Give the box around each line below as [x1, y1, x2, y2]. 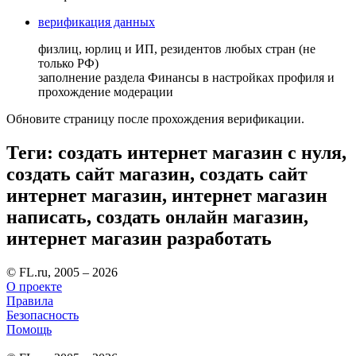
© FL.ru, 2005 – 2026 [6, 265, 118, 280]
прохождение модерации [38, 85, 173, 99]
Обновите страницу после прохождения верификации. [6, 112, 304, 126]
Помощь [6, 323, 52, 337]
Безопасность [6, 308, 79, 323]
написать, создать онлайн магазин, [6, 207, 308, 228]
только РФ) [38, 56, 99, 71]
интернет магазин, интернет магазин [6, 185, 327, 207]
